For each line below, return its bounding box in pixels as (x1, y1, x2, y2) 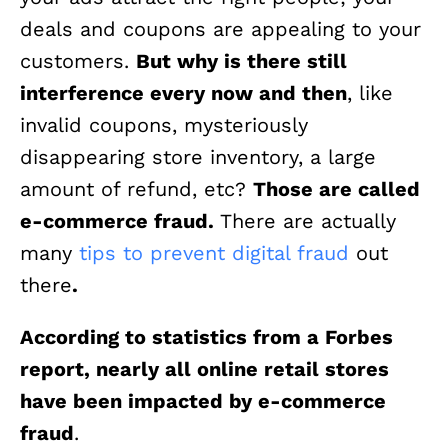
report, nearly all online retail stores (20, 357, 389, 382)
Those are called (253, 177, 420, 202)
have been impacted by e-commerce (20, 389, 386, 414)
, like (347, 81, 393, 106)
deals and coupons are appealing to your (20, 17, 421, 42)
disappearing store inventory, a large (20, 145, 376, 170)
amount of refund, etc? (20, 177, 253, 202)
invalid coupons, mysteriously (20, 113, 308, 138)
